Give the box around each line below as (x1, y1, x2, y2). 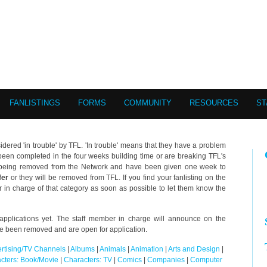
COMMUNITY (124, 98, 172, 107)
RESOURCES (190, 98, 238, 107)
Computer (190, 256, 222, 264)
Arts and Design (168, 245, 220, 253)
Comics (117, 256, 142, 264)
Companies (147, 256, 185, 264)
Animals (100, 245, 126, 253)
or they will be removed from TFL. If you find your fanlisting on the (8, 173, 226, 182)
